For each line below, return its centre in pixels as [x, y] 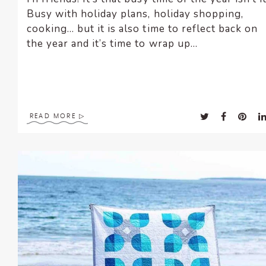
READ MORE [53, 116]
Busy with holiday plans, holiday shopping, [135, 14]
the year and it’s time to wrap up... [112, 44]
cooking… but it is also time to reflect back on [142, 29]
